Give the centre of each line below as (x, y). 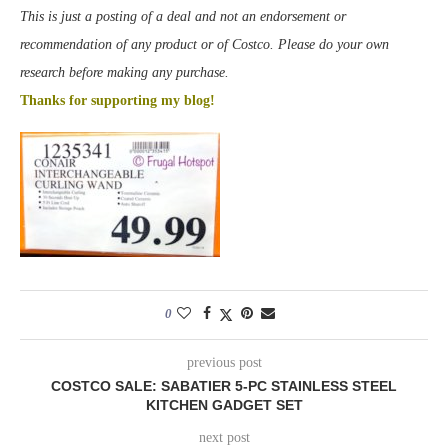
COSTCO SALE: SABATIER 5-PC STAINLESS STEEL (224, 386)
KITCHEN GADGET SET (224, 405)
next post (224, 438)
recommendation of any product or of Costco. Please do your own (204, 45)
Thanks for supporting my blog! (117, 101)
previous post (224, 363)
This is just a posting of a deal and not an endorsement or (183, 17)
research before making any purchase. (124, 73)
